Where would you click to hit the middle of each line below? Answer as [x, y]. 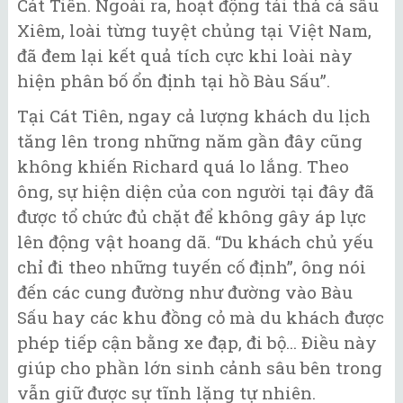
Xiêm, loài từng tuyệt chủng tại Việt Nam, [194, 31]
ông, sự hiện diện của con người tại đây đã [196, 191]
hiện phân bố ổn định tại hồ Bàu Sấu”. [174, 81]
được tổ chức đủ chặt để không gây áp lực [192, 216]
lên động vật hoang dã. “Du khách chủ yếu [195, 241]
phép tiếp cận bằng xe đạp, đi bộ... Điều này [197, 342]
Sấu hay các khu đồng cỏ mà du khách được [201, 317]
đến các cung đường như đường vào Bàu [185, 291]
